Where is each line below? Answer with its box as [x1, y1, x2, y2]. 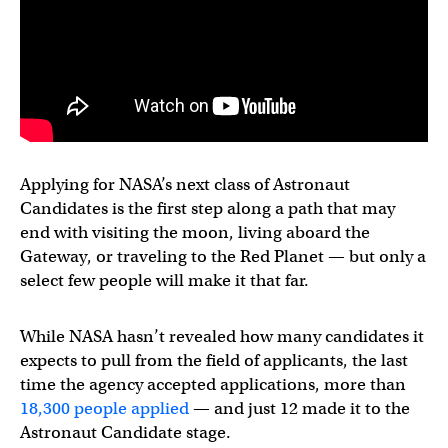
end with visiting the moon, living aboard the [20, 222, 370, 243]
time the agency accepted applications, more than [20, 374, 406, 395]
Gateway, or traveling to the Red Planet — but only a [20, 246, 426, 267]
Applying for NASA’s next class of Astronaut [20, 174, 350, 195]
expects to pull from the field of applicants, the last [20, 350, 408, 371]
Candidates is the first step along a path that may [20, 198, 395, 219]
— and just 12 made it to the [189, 398, 410, 419]
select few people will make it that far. [20, 270, 309, 291]
